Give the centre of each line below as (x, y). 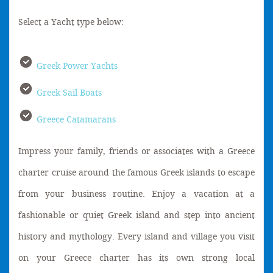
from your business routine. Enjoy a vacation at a (136, 193)
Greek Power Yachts (77, 66)
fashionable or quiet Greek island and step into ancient (136, 215)
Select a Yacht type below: (71, 22)
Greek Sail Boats (69, 92)
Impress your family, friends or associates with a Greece (136, 151)
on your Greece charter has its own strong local (136, 257)
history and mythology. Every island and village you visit (136, 236)
